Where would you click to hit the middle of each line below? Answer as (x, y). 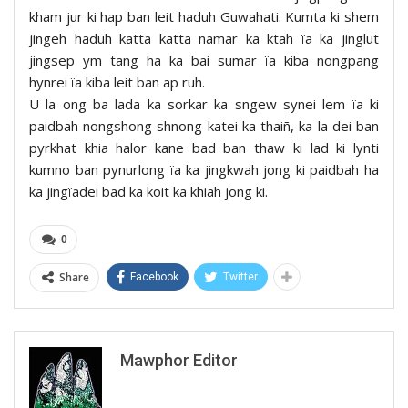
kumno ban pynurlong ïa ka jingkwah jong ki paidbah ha (204, 169)
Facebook (154, 276)
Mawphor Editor (179, 360)
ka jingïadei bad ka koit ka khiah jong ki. (148, 191)
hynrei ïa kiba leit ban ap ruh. (117, 82)
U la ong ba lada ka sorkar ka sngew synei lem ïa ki (204, 103)
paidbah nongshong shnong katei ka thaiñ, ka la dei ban (204, 125)
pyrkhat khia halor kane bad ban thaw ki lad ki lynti (204, 147)
